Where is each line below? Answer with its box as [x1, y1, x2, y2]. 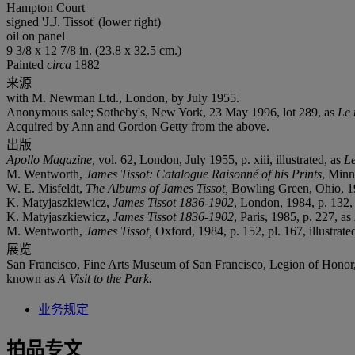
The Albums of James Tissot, [86, 181, 231, 195]
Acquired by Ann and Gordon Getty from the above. [6, 119, 269, 133]
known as [6, 271, 55, 285]
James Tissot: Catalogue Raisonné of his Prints [86, 166, 322, 181]
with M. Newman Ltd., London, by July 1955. [6, 90, 239, 105]
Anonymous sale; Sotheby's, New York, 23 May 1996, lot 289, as [6, 105, 338, 119]
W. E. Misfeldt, [6, 181, 86, 195]
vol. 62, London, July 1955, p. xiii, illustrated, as [98, 152, 344, 166]
